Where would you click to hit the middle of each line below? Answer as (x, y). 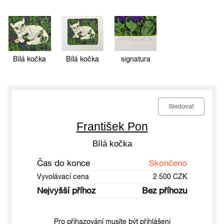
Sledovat (181, 106)
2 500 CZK (170, 176)
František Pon (112, 126)
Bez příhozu (164, 190)
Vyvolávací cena (63, 176)
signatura (135, 59)
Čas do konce (63, 163)
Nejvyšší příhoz (66, 190)
